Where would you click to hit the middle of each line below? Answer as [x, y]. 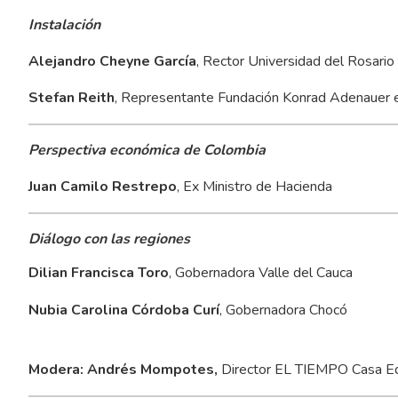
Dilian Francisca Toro [98, 272]
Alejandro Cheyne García [112, 61]
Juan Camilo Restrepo [102, 186]
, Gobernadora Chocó [283, 310]
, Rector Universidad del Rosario [295, 61]
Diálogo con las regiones [109, 239]
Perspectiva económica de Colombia [147, 150]
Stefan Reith [71, 97]
